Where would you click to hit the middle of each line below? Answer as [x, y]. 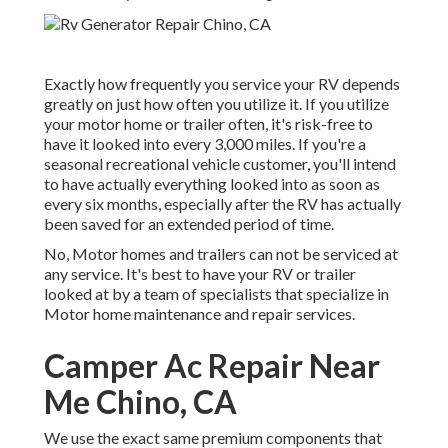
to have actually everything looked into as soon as [212, 184]
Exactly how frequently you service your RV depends [222, 84]
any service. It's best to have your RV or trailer [200, 274]
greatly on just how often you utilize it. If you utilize [216, 104]
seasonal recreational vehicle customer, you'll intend [220, 164]
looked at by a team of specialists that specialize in [216, 294]
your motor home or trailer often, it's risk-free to [208, 124]
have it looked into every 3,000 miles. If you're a [205, 144]
